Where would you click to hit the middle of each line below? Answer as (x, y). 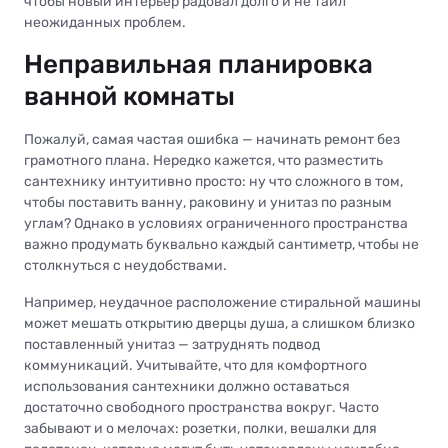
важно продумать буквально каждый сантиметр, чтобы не (221, 244)
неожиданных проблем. (105, 22)
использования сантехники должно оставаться (187, 386)
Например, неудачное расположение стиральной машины (222, 302)
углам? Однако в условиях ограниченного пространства (216, 223)
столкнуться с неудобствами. (125, 265)
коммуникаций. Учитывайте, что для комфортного (195, 365)
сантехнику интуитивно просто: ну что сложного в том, (213, 181)
